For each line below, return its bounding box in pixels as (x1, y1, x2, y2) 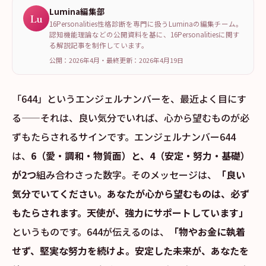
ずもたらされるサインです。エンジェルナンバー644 (12, 129, 236, 144)
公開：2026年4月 (49, 55, 100, 65)
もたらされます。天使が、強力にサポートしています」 (12, 205, 248, 220)
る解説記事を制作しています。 (49, 40, 148, 50)
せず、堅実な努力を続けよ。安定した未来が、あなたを (12, 243, 249, 258)
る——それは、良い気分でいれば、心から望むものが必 (12, 110, 249, 125)
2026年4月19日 (139, 55, 183, 65)
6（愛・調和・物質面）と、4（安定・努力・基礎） (31, 148, 250, 163)
